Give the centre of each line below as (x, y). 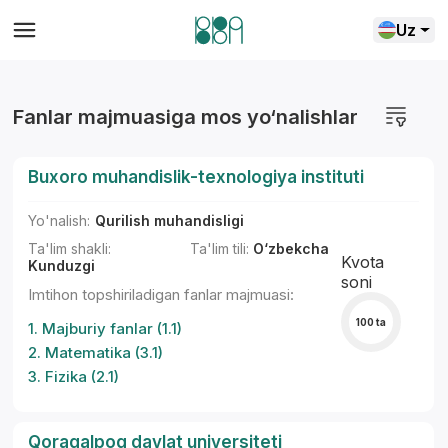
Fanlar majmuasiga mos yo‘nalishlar (186, 116)
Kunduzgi (62, 265)
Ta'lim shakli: (70, 248)
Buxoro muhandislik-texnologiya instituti (196, 177)
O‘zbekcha (288, 248)
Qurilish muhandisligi (170, 220)
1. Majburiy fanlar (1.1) (105, 328)
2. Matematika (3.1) (96, 352)
